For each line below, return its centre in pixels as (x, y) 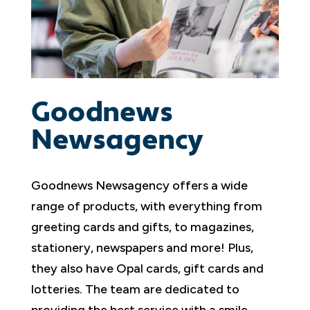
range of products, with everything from (146, 207)
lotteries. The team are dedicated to (135, 290)
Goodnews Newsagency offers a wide (139, 186)
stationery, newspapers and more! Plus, (142, 248)
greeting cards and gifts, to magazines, (142, 227)
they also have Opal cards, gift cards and (147, 269)
